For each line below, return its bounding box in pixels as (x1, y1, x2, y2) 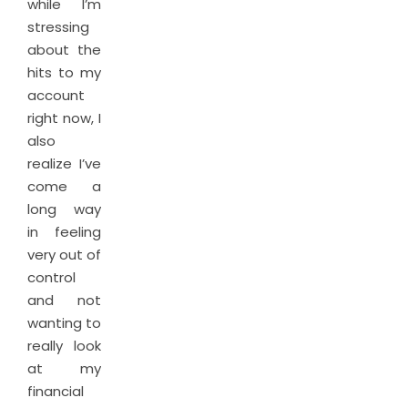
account (27, 86, 85, 105)
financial (27, 382, 84, 401)
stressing (27, 17, 89, 36)
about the (27, 40, 101, 59)
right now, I (27, 108, 101, 127)
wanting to (27, 313, 101, 332)
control (27, 268, 76, 287)
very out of (27, 245, 101, 264)
